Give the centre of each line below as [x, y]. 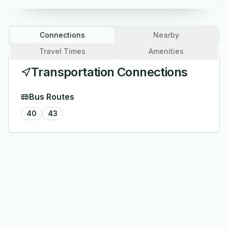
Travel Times [62, 51]
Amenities [166, 51]
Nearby [166, 35]
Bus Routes [52, 97]
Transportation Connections [109, 72]
